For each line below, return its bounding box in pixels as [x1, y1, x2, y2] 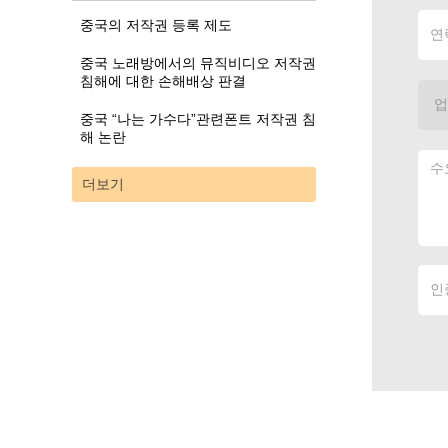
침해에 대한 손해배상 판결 [80, 73, 246, 90]
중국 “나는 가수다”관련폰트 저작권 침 [80, 111, 316, 128]
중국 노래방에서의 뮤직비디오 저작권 [80, 55, 316, 72]
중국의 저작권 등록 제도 [80, 17, 232, 34]
